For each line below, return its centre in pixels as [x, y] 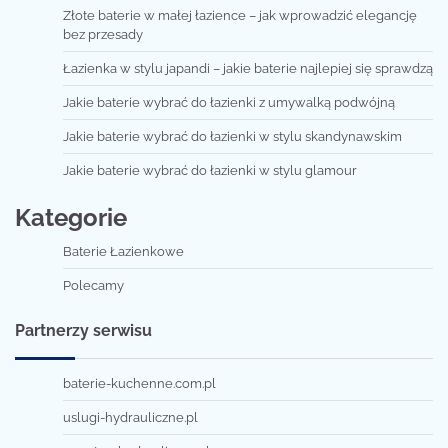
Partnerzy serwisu [83, 331]
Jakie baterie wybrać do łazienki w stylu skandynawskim [232, 137]
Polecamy [93, 286]
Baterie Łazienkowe [123, 252]
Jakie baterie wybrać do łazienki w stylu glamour [210, 171]
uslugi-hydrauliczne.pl [130, 418]
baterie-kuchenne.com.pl [139, 384]
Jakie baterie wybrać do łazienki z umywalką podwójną [229, 103]
